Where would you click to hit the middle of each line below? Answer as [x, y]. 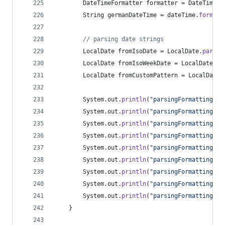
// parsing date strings [123, 39]
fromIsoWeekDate [144, 63]
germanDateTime [132, 15]
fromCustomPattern [148, 75]
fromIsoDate [137, 51]
